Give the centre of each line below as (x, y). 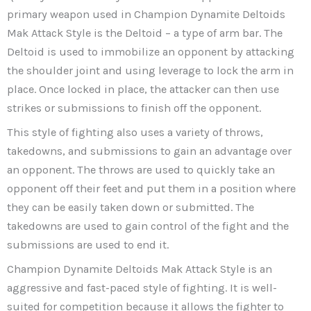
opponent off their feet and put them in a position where (151, 189)
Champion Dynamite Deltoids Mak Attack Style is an (140, 269)
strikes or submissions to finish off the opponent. (134, 108)
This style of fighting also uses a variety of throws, (135, 133)
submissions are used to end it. (88, 245)
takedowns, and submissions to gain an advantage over (149, 151)
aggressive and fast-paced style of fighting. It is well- (142, 288)
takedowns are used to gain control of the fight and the (148, 226)
